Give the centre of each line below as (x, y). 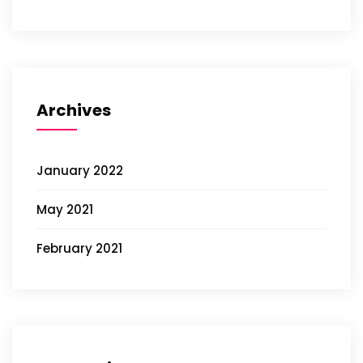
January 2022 (80, 171)
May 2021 (65, 210)
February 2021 (79, 249)
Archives (74, 111)
